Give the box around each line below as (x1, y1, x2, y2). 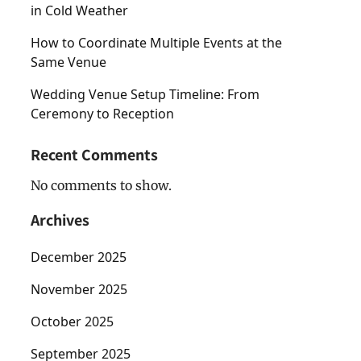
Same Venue (31, 52, 106, 71)
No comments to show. (31, 176, 172, 193)
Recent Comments (31, 143, 158, 165)
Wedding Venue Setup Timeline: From (31, 85, 259, 103)
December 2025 (31, 247, 127, 266)
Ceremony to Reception (31, 104, 174, 122)
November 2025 (31, 280, 127, 298)
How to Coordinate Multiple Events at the (31, 33, 282, 52)
